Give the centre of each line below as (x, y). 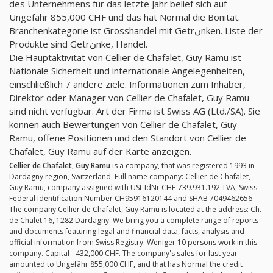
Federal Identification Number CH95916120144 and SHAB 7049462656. (132, 199)
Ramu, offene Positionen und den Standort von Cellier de (128, 138)
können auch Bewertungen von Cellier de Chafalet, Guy (123, 125)
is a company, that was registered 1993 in (183, 166)
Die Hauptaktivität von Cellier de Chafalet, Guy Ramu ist (125, 58)
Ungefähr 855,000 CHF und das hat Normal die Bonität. (125, 17)
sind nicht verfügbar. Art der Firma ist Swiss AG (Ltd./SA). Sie (135, 111)
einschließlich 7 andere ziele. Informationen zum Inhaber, (127, 84)
